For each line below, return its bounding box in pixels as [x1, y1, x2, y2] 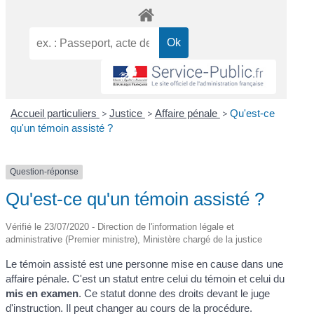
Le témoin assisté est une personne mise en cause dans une [6, 257, 284, 270]
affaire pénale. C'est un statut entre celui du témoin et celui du [6, 272, 285, 285]
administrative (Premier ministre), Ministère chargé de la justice [6, 233, 263, 245]
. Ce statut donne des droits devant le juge [78, 287, 271, 299]
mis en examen [6, 287, 79, 299]
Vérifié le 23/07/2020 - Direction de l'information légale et [6, 221, 235, 232]
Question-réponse [10, 167, 79, 177]
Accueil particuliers [10, 107, 100, 120]
